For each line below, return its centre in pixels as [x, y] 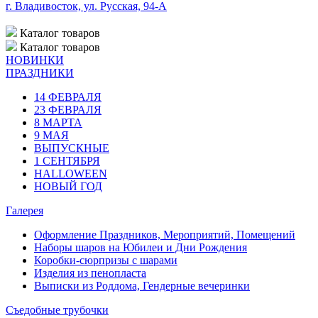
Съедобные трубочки [57, 309]
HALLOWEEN [71, 173]
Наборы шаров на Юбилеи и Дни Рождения [141, 247]
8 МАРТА [58, 122]
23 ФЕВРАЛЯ [68, 109]
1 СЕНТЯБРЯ [67, 160]
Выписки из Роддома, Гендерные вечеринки [142, 285]
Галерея [24, 210]
